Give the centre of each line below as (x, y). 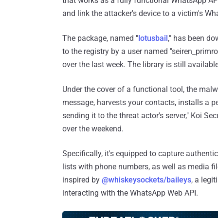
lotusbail (153, 38)
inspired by (82, 180)
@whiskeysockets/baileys (146, 180)
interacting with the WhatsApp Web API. (130, 193)
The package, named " (100, 38)
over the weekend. (93, 129)
